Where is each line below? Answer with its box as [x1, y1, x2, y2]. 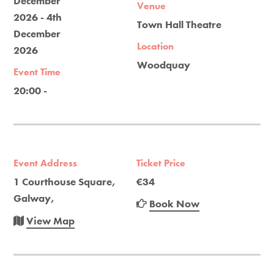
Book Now [149, 196, 200, 210]
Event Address [13, 156, 78, 169]
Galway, [13, 191, 55, 205]
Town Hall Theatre [137, 17, 222, 31]
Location [137, 39, 174, 53]
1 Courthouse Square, [13, 174, 116, 188]
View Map [26, 213, 75, 228]
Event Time [13, 65, 61, 78]
